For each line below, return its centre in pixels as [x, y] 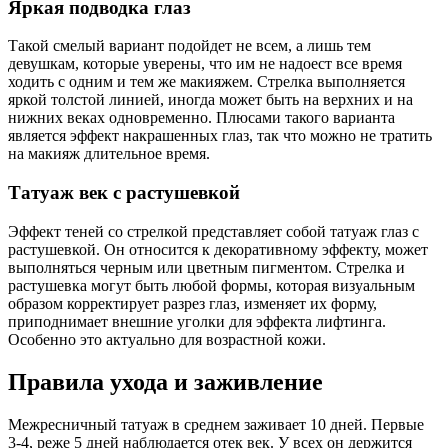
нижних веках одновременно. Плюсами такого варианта [201, 118]
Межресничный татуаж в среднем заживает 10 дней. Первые [216, 424]
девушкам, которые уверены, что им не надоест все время [205, 64]
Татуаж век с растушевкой [124, 193]
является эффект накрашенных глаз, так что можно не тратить [220, 136]
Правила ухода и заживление [165, 381]
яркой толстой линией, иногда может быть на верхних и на [210, 100]
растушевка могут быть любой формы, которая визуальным [211, 285]
